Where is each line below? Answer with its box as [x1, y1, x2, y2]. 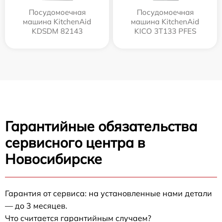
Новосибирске [5, 150, 102, 168]
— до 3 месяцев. [5, 201, 67, 211]
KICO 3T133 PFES [134, 26, 196, 36]
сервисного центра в [5, 134, 145, 152]
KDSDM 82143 [31, 26, 83, 36]
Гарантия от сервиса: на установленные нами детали [5, 188, 212, 199]
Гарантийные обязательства [5, 117, 197, 135]
